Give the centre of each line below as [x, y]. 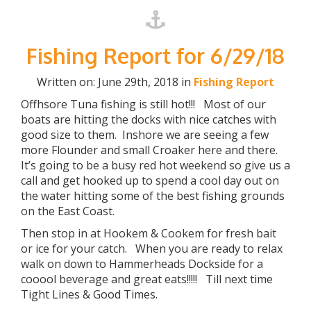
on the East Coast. [68, 211]
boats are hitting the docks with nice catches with [149, 119]
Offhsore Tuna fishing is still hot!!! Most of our [143, 104]
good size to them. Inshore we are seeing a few [145, 135]
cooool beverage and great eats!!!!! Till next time [147, 279]
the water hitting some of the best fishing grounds [153, 196]
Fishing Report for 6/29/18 [155, 56]
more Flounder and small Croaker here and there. [152, 150]
